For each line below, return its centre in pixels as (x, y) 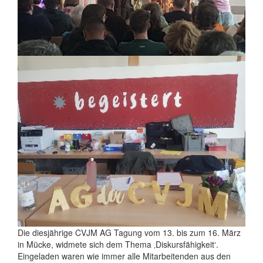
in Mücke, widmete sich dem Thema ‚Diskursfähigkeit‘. (118, 244)
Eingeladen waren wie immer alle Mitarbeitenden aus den (124, 256)
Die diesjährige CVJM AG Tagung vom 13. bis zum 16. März (129, 232)
